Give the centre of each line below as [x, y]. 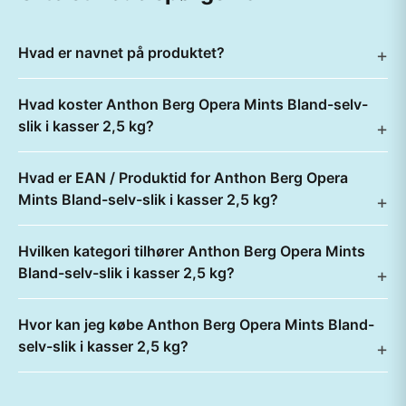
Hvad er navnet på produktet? [121, 53]
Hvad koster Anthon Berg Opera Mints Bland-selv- [193, 104]
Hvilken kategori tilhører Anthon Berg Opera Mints [192, 251]
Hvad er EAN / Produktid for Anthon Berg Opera [183, 178]
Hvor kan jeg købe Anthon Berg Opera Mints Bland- [196, 324]
